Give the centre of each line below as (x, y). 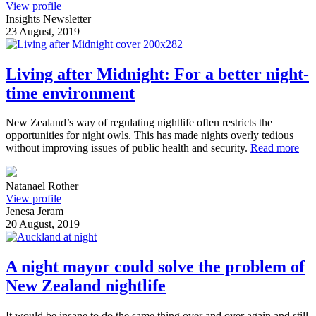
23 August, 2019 (43, 31)
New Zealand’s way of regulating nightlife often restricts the (139, 123)
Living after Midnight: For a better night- (157, 74)
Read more (275, 148)
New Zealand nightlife (86, 286)
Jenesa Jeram (35, 212)
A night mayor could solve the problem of (155, 267)
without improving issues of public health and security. (128, 148)
